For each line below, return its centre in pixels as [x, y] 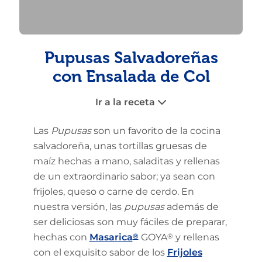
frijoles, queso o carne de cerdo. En [113, 192]
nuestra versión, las [78, 207]
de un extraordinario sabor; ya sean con [124, 177]
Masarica [111, 237]
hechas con [61, 237]
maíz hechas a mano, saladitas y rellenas [126, 161]
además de [191, 207]
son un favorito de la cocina [156, 131]
